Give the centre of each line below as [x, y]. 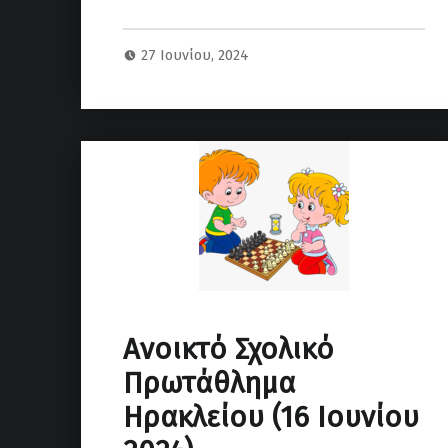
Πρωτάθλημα [208, 384]
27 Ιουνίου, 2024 [195, 55]
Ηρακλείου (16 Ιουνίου [270, 418]
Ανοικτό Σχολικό [228, 350]
